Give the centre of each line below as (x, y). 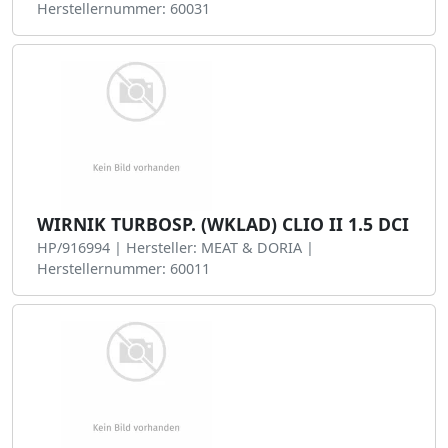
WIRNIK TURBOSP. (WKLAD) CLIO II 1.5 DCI (223, 224)
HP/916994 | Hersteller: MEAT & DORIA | (175, 247)
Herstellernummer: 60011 (123, 268)
